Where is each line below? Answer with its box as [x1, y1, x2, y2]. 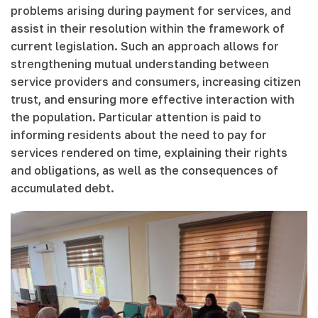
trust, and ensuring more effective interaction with [11, 92, 295, 106]
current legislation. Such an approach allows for [11, 38, 279, 53]
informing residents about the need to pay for [11, 127, 267, 142]
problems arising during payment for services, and [11, 3, 291, 18]
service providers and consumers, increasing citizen [11, 74, 301, 89]
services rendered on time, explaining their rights [11, 145, 287, 160]
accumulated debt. [11, 180, 114, 195]
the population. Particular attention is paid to [11, 109, 261, 124]
